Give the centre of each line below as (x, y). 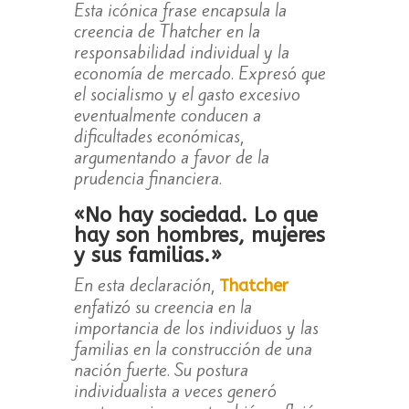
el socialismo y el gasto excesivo (187, 94)
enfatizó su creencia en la (163, 307)
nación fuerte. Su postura (161, 370)
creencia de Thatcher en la (167, 31)
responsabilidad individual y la (181, 52)
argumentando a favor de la (171, 157)
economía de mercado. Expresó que (199, 73)
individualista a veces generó (175, 391)
